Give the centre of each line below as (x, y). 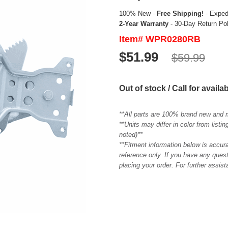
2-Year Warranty (144, 23)
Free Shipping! (180, 13)
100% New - (138, 13)
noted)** (131, 134)
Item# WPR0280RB (160, 39)
